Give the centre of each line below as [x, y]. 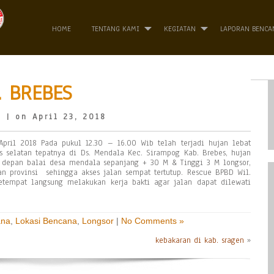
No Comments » [153, 221]
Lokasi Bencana [46, 221]
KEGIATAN [180, 29]
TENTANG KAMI [116, 29]
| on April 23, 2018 [54, 117]
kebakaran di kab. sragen [200, 240]
